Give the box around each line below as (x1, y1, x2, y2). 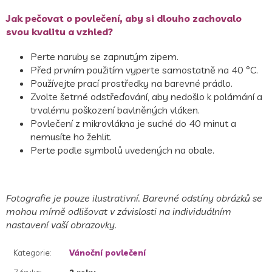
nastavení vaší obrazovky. (6, 218, 117, 231)
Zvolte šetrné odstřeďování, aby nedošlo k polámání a (30, 90, 262, 103)
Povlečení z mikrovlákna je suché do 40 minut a (30, 117, 236, 129)
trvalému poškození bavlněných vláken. (30, 103, 200, 116)
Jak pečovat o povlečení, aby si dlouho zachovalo (6, 12, 242, 24)
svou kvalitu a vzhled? (6, 25, 113, 38)
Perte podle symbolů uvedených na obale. (30, 143, 214, 156)
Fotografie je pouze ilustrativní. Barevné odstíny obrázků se (6, 191, 262, 204)
